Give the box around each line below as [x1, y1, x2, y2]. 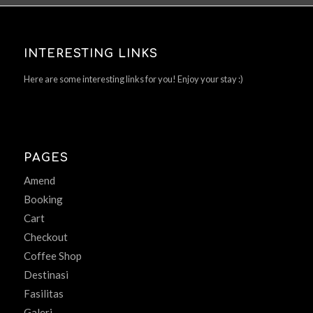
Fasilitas [23, 287, 64, 300]
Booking [23, 193, 63, 206]
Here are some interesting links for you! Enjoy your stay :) [23, 73, 243, 85]
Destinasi [23, 268, 68, 282]
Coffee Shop [23, 249, 82, 263]
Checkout [23, 231, 68, 244]
